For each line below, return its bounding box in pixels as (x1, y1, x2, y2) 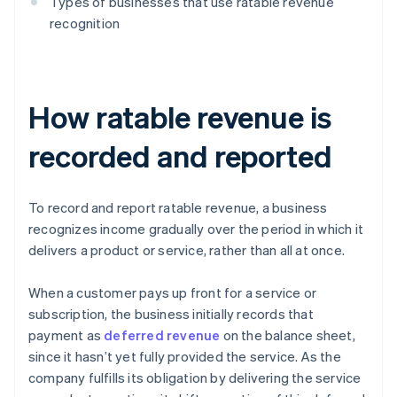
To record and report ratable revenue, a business (28, 198, 328, 217)
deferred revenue (104, 326, 221, 345)
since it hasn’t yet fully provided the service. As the (28, 347, 341, 366)
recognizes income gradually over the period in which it (28, 220, 364, 238)
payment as (28, 326, 105, 345)
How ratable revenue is (28, 97, 331, 136)
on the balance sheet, (220, 326, 355, 345)
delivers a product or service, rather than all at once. (28, 241, 346, 260)
